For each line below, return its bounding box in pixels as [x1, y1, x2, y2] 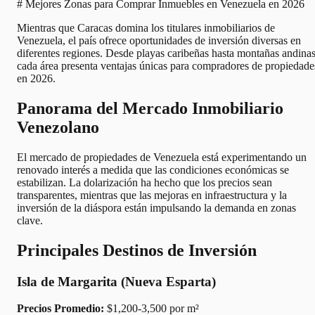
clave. [17, 214, 43, 226]
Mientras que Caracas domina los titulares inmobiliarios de [17, 21, 275, 34]
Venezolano [17, 117, 99, 136]
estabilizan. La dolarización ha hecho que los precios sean [17, 176, 272, 188]
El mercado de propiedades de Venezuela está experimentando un [17, 150, 307, 163]
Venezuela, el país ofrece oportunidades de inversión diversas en [17, 34, 301, 46]
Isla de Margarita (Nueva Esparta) [17, 274, 216, 289]
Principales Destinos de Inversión [17, 240, 257, 259]
